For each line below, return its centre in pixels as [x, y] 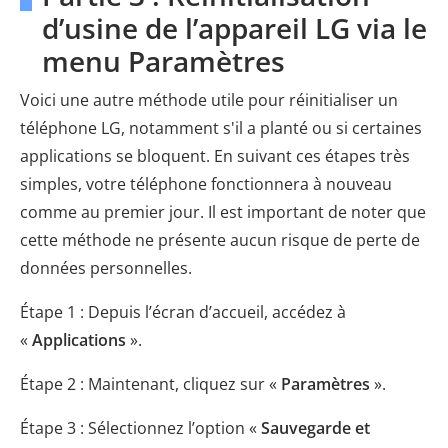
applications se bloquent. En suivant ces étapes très [215, 156]
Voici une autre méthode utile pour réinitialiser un [209, 100]
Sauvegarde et [313, 428]
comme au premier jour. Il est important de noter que [223, 212]
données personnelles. [106, 268]
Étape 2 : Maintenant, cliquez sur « [148, 384]
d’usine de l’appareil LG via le [234, 28]
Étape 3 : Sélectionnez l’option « [138, 428]
